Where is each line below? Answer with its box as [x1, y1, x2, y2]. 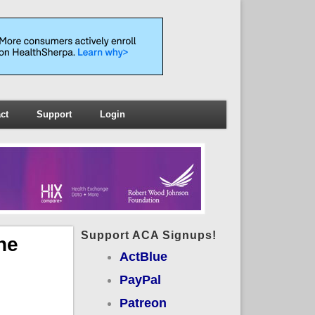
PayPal [119, 272, 161, 287]
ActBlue [119, 249, 167, 264]
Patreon [119, 295, 167, 310]
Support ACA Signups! [80, 229, 217, 241]
